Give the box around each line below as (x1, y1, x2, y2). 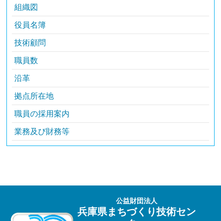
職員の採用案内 (14, 110, 70, 118)
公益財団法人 (115, 197, 157, 205)
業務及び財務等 (14, 127, 70, 136)
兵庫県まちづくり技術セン (77, 206, 196, 218)
